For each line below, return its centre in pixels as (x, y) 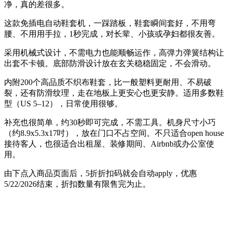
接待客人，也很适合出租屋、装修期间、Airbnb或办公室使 (109, 144)
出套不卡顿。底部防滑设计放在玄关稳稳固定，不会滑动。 (110, 64)
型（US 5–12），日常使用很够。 (63, 104)
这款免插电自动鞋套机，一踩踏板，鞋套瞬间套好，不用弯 (110, 23)
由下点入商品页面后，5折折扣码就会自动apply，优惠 (101, 174)
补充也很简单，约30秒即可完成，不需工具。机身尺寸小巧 (110, 123)
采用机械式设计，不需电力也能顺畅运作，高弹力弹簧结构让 (114, 53)
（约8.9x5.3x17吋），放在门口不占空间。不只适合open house (114, 133)
